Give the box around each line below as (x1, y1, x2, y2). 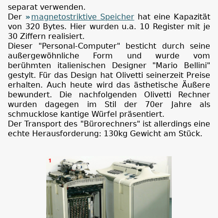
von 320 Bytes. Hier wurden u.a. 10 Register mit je (8, 21, 210, 31)
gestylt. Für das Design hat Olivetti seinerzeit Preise (8, 70, 210, 80)
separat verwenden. (8, 2, 86, 12)
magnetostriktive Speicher (31, 12, 134, 21)
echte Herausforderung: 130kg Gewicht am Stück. (8, 128, 202, 138)
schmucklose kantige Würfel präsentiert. (8, 109, 164, 119)
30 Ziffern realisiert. (8, 31, 85, 41)
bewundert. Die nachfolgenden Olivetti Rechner (8, 90, 210, 99)
